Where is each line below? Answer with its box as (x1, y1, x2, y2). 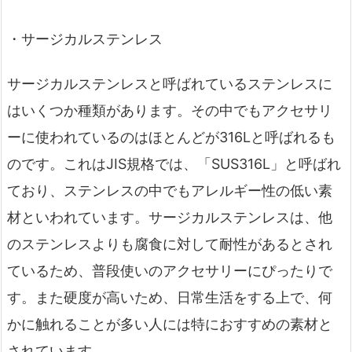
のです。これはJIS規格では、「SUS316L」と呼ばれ (7, 156, 341, 173)
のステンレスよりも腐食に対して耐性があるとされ (7, 236, 332, 253)
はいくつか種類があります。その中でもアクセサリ (7, 102, 332, 119)
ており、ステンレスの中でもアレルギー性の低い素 (7, 182, 332, 200)
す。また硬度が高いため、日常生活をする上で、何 (7, 289, 332, 306)
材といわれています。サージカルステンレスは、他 (7, 209, 332, 226)
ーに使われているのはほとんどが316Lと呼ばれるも (7, 129, 335, 146)
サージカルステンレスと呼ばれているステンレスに (7, 75, 332, 93)
